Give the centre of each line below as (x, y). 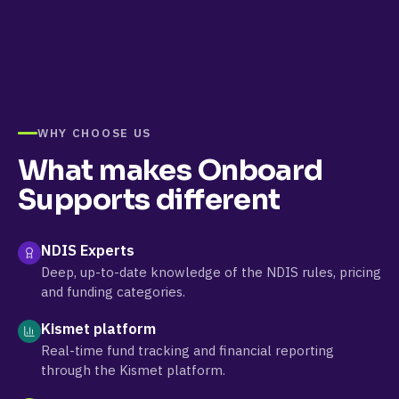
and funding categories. (113, 292)
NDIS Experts (88, 250)
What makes (108, 170)
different (215, 199)
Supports (84, 199)
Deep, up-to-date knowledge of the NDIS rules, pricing (211, 272)
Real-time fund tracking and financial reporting (187, 350)
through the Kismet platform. (133, 370)
